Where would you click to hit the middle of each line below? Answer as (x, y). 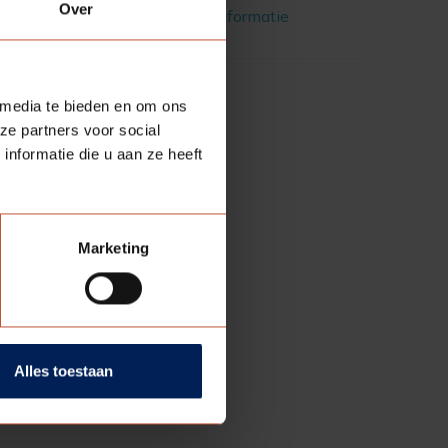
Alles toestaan (63, 371)
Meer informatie (228, 15)
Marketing (113, 248)
